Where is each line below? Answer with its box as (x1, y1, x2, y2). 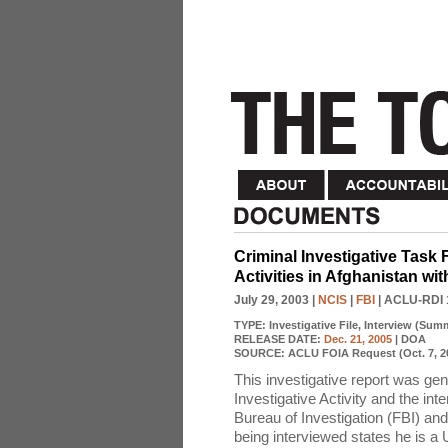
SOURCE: (234, 347, 288, 359)
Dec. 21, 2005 (324, 333, 392, 345)
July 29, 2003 (234, 293, 309, 307)
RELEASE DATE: (234, 333, 324, 345)
